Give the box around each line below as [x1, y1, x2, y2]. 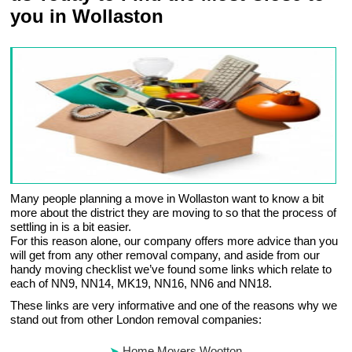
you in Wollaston [10, 5, 164, 27]
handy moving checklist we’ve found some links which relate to [10, 262, 332, 277]
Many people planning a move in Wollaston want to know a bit [10, 192, 324, 206]
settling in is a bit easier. [10, 220, 132, 234]
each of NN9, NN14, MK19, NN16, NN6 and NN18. [10, 277, 273, 291]
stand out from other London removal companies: [10, 313, 262, 327]
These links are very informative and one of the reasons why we [10, 299, 338, 313]
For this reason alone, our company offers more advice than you [10, 234, 339, 248]
